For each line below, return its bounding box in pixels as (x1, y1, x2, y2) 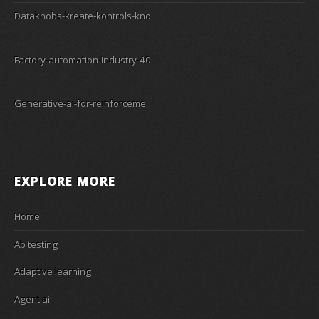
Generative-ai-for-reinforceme (14, 97, 146, 110)
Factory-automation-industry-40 (14, 53, 151, 66)
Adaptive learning (14, 265, 91, 278)
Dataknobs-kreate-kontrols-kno (14, 9, 151, 22)
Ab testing (14, 237, 58, 251)
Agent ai (14, 292, 50, 305)
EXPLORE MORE (14, 172, 115, 189)
